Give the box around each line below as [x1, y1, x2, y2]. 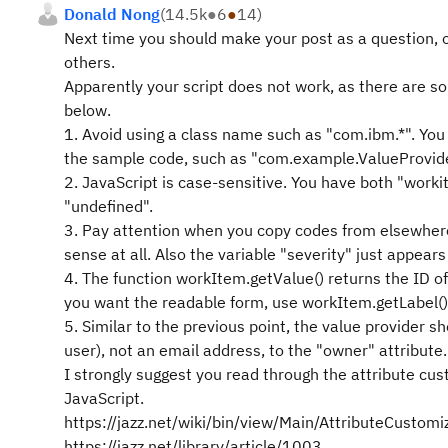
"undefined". [64, 196, 153, 216]
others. [64, 52, 115, 72]
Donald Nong [64, 4, 160, 24]
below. [64, 100, 111, 120]
